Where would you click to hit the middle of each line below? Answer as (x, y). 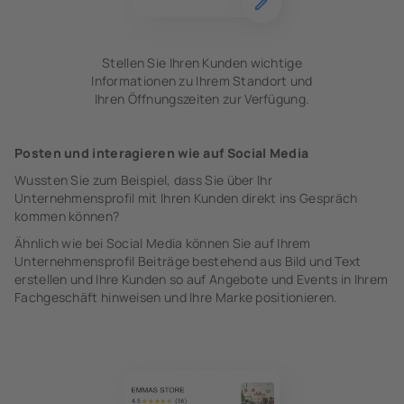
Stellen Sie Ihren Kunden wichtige (202, 63)
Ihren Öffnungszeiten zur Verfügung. (202, 99)
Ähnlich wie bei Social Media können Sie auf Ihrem (163, 243)
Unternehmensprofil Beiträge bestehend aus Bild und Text (188, 261)
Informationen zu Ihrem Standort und (202, 81)
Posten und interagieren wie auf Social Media (162, 153)
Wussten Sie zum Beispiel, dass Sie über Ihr (143, 180)
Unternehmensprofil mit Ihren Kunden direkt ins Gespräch (186, 198)
